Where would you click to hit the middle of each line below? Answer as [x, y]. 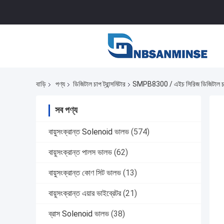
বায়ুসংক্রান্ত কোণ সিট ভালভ [85, 173]
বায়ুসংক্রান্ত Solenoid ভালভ [89, 132]
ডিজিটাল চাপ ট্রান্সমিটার [99, 84]
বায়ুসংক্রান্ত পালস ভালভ [80, 152]
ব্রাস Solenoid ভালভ [79, 214]
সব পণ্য [66, 110]
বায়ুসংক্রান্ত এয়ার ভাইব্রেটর [85, 193]
